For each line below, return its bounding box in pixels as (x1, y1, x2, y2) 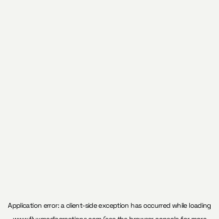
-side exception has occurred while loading (82, 201, 211, 210)
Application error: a (8, 201, 66, 210)
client (66, 201, 83, 210)
